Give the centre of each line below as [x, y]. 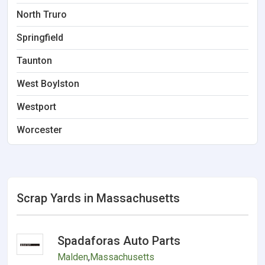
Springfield [40, 38]
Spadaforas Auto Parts [119, 241]
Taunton [34, 61]
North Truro [42, 14]
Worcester [39, 130]
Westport [36, 107]
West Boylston [48, 84]
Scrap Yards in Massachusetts [98, 198]
